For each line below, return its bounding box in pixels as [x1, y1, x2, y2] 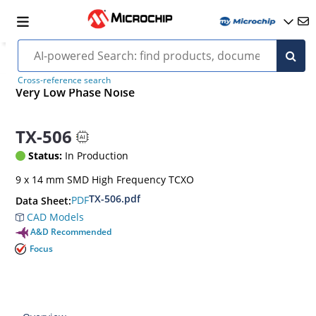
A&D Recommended [30, 225, 112, 238]
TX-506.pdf [89, 191, 141, 205]
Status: [28, 148, 63, 162]
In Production [62, 148, 129, 162]
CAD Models [24, 209, 85, 224]
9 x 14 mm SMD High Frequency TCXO [16, 172, 195, 186]
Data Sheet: [16, 193, 72, 207]
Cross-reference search [17, 74, 111, 86]
